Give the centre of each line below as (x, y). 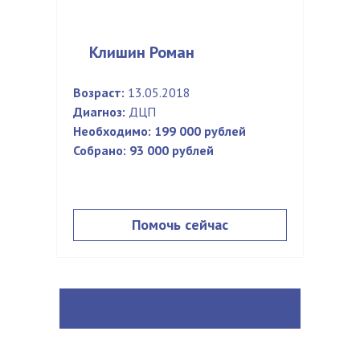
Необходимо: (112, 131)
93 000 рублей (172, 150)
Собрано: (100, 150)
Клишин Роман (142, 52)
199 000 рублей (200, 131)
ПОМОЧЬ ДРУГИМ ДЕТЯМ (180, 309)
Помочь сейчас (180, 225)
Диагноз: (99, 112)
